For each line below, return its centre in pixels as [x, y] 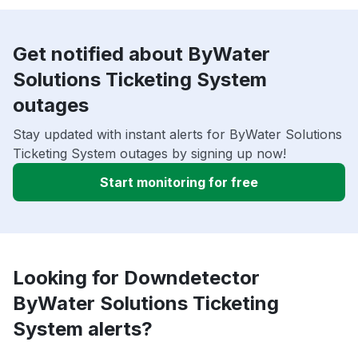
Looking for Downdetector [136, 277]
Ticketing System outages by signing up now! [149, 153]
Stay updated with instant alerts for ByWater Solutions [177, 134]
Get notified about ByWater [141, 54]
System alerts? [83, 328]
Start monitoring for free [179, 182]
